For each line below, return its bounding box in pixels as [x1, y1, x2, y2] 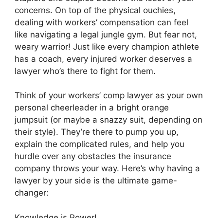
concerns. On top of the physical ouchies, [15, 5, 176, 15]
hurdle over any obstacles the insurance [15, 151, 171, 161]
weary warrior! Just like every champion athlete [15, 41, 199, 52]
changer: [15, 188, 49, 198]
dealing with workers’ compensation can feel [15, 17, 188, 27]
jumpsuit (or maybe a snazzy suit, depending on [15, 115, 202, 125]
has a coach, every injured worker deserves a [15, 54, 192, 64]
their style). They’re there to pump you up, [15, 127, 179, 137]
